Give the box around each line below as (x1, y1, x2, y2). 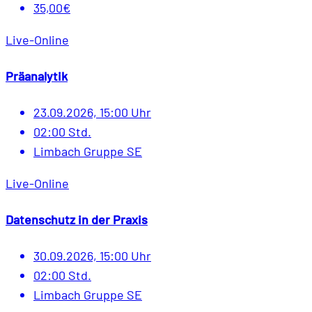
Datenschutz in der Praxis (6, 211, 148, 227)
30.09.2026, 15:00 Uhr (33, 247, 151, 263)
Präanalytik (6, 68, 68, 84)
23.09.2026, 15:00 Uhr (33, 104, 151, 120)
